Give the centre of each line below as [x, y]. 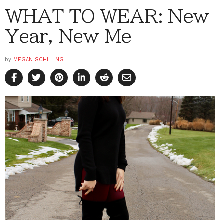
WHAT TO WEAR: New [107, 15]
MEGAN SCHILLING [39, 59]
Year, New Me [68, 36]
